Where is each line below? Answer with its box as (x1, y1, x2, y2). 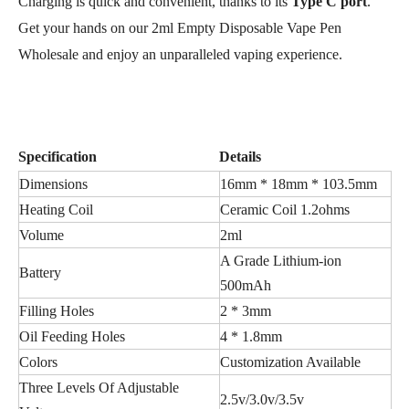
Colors (19, 354, 58, 370)
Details (219, 149, 261, 164)
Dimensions (19, 176, 88, 192)
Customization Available (220, 354, 361, 370)
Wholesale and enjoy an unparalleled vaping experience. (18, 47, 342, 62)
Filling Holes (19, 303, 94, 319)
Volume (19, 227, 64, 243)
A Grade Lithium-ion (220, 253, 341, 268)
